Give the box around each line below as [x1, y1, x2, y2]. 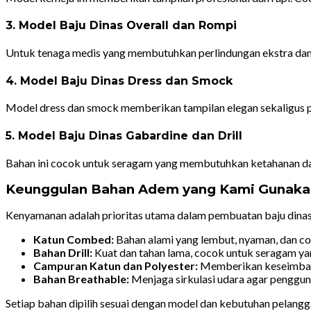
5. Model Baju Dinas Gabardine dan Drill [6, 129, 242, 143]
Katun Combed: [33, 232, 114, 246]
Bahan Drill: [33, 245, 92, 259]
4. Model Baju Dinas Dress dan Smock [6, 74, 233, 87]
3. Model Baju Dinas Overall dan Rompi [6, 19, 237, 33]
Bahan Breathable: [33, 271, 129, 285]
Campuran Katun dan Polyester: [33, 258, 198, 272]
